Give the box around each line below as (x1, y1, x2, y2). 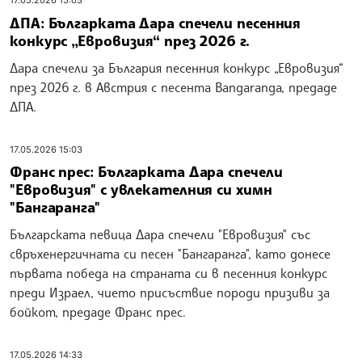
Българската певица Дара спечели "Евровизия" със (10, 226, 310, 242)
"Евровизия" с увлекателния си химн (10, 180, 272, 199)
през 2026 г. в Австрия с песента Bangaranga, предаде (10, 78, 337, 95)
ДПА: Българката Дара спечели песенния (10, 13, 301, 32)
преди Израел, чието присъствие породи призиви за (10, 284, 330, 301)
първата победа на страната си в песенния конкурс (10, 265, 327, 281)
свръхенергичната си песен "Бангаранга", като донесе (10, 246, 330, 262)
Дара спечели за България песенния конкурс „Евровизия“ (10, 59, 343, 76)
